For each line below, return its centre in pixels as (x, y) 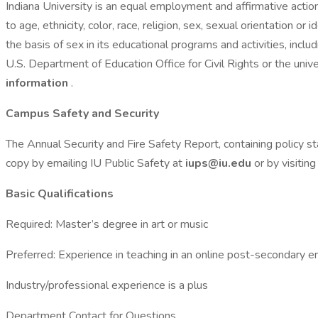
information (38, 83)
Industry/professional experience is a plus (107, 285)
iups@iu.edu (220, 163)
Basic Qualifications (60, 194)
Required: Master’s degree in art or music (107, 224)
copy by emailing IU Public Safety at (95, 163)
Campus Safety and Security (82, 114)
